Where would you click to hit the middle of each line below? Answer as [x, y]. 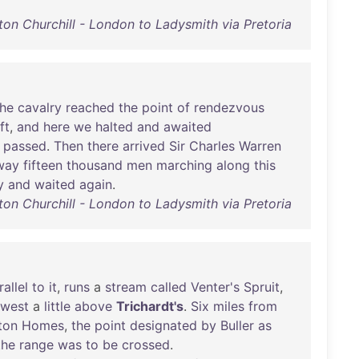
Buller [237, 325]
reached [90, 107]
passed [25, 146]
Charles [212, 146]
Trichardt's [150, 306]
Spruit [262, 287]
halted [114, 127]
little [57, 306]
